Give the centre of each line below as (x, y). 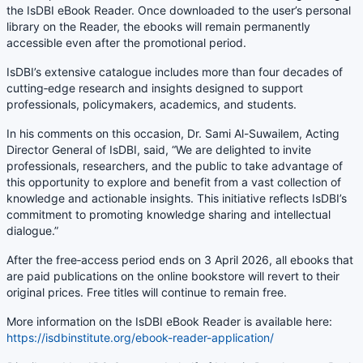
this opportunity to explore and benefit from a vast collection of (174, 181)
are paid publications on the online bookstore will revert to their (173, 275)
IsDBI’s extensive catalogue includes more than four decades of (175, 71)
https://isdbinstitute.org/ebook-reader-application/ (140, 337)
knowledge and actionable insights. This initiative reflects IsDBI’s (177, 198)
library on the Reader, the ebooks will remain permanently (158, 26)
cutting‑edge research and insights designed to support (155, 88)
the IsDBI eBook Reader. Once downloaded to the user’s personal (179, 10)
